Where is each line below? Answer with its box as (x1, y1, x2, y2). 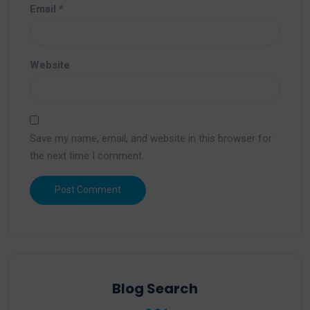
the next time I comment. (30, 149, 144, 162)
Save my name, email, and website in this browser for (30, 131, 272, 145)
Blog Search (112, 278, 198, 298)
